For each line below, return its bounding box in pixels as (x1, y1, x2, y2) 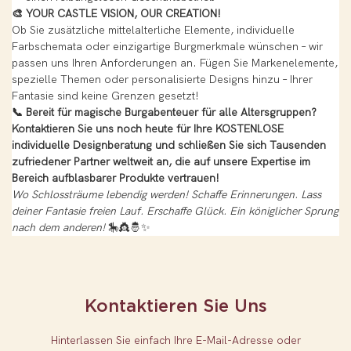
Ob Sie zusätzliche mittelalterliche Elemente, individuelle (12, 24, 295, 38)
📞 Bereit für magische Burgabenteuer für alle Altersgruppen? (12, 106, 317, 120)
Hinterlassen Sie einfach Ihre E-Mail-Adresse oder (50, 333, 301, 347)
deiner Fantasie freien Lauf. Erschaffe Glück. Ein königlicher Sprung (12, 204, 338, 219)
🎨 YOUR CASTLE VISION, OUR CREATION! (12, 7, 221, 21)
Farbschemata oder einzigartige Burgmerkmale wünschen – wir (12, 40, 323, 54)
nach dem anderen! (12, 221, 105, 235)
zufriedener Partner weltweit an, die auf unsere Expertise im (12, 155, 310, 169)
